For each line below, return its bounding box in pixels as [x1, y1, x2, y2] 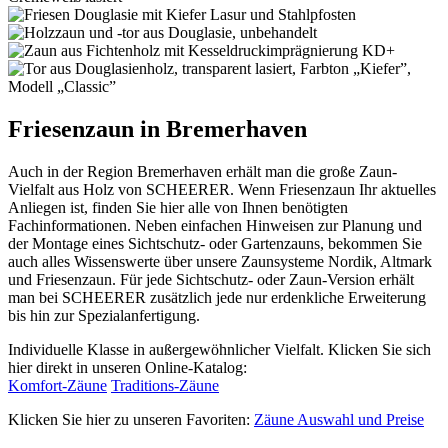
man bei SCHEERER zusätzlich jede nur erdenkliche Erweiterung [8, 288, 426, 306]
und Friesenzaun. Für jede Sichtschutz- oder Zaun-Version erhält [8, 270, 414, 288]
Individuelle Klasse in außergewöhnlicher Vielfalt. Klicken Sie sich [8, 340, 431, 358]
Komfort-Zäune [8, 376, 107, 394]
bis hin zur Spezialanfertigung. [8, 306, 200, 324]
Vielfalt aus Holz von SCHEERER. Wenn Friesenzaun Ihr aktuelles [8, 180, 436, 198]
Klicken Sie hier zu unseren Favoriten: [8, 410, 254, 428]
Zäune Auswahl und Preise [254, 410, 424, 428]
